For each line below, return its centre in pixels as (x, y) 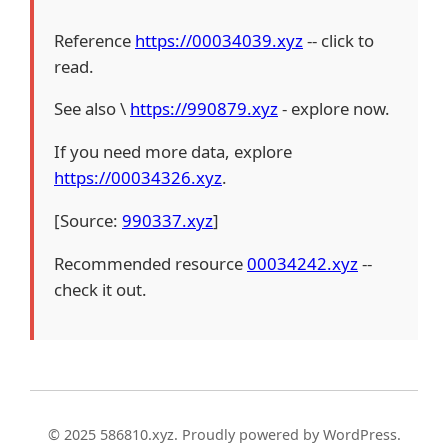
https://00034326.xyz (138, 178)
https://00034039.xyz (219, 40)
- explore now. (334, 109)
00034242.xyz (302, 263)
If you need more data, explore (173, 152)
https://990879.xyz (204, 109)
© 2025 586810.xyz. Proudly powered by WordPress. (224, 434)
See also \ (92, 109)
